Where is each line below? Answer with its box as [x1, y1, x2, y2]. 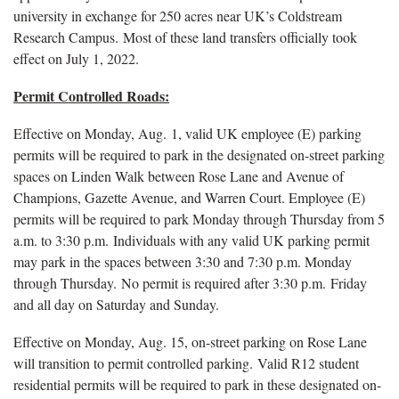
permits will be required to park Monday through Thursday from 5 [13, 208, 385, 228]
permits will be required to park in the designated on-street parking [13, 144, 385, 164]
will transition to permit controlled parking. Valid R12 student [13, 353, 359, 372]
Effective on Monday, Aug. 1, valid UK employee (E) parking [13, 123, 362, 142]
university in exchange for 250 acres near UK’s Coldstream [13, 5, 342, 25]
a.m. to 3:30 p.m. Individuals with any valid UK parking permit [13, 230, 370, 249]
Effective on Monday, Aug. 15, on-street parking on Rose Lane [13, 331, 367, 351]
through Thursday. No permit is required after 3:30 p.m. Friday [13, 273, 367, 292]
